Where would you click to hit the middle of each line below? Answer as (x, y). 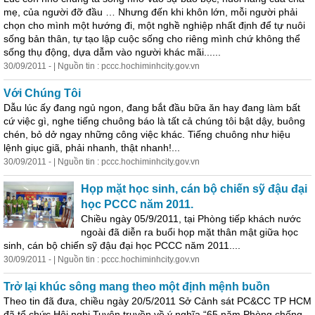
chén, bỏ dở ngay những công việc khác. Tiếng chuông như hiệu (147, 134)
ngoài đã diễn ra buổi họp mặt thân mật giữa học (189, 232)
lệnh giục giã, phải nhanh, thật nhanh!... (92, 148)
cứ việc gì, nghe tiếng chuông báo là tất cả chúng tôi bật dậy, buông (154, 121)
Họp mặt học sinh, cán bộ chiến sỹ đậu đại (194, 189)
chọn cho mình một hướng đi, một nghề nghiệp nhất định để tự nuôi (154, 25)
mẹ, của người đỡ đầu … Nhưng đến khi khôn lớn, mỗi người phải (150, 12)
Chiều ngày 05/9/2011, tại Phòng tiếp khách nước (191, 219)
